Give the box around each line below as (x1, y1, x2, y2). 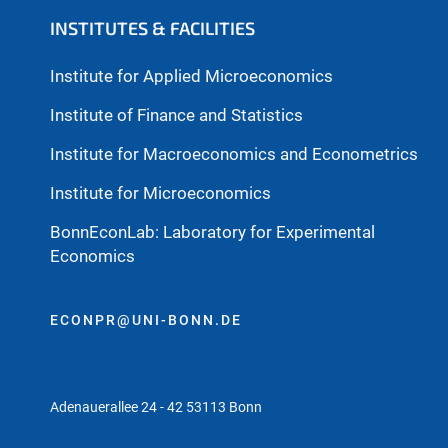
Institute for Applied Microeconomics (50, 65, 333, 86)
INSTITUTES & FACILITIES (50, 17, 255, 40)
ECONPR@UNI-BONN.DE (50, 312, 242, 329)
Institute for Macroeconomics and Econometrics (50, 143, 418, 164)
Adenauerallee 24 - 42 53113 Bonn (50, 399, 262, 416)
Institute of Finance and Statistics (50, 104, 303, 125)
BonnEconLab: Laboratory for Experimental (50, 221, 375, 242)
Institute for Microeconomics (50, 182, 271, 203)
